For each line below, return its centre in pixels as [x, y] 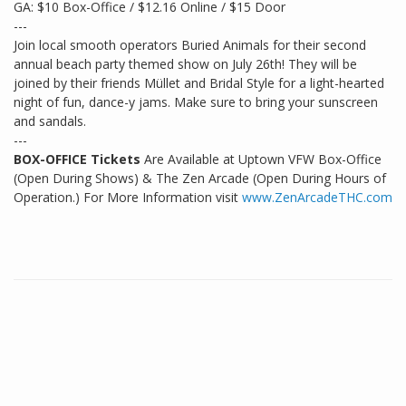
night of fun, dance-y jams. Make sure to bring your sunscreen [196, 102]
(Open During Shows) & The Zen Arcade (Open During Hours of [200, 179]
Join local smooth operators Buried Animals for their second [190, 45]
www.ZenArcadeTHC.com [317, 198]
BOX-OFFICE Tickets [77, 159]
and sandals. [50, 121]
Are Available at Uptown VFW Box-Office [261, 159]
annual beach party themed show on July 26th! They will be [185, 64]
